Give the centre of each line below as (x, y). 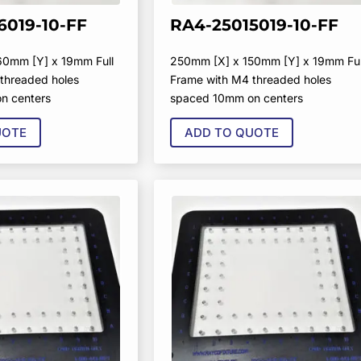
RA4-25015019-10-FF (254, 25)
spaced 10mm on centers (236, 98)
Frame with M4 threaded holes (250, 80)
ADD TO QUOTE (231, 133)
